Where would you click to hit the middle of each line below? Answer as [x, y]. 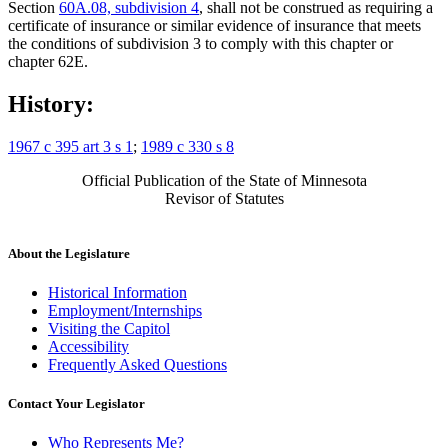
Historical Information [117, 293]
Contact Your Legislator [76, 404]
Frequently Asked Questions [137, 365]
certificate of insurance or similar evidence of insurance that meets [214, 25]
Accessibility [88, 347]
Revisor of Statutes [224, 198]
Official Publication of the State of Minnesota [224, 180]
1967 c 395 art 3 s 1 [70, 146]
